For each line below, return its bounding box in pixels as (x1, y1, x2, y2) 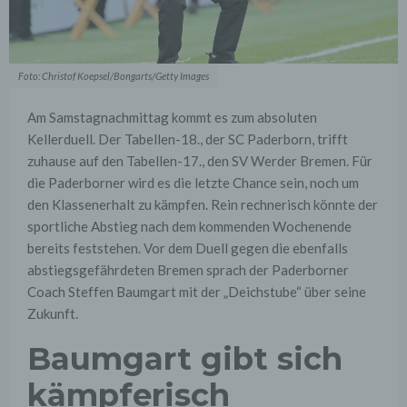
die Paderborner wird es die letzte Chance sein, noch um (27, 174, 359, 192)
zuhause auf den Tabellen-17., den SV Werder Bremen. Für (27, 153, 372, 170)
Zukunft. (27, 305, 78, 323)
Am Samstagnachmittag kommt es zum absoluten (27, 109, 317, 126)
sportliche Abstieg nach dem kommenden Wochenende (27, 218, 352, 235)
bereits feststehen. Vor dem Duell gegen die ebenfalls (27, 240, 348, 257)
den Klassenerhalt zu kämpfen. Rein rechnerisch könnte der (27, 196, 378, 213)
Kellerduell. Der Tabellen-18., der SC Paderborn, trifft (27, 131, 348, 148)
